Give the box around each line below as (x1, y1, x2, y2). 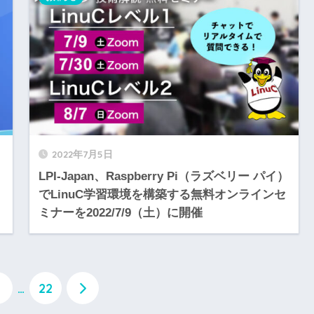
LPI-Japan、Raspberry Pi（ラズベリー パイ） (38, 170, 289, 184)
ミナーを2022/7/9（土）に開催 (38, 206, 203, 220)
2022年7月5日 (51, 148, 113, 161)
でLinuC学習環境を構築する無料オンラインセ (38, 188, 286, 202)
